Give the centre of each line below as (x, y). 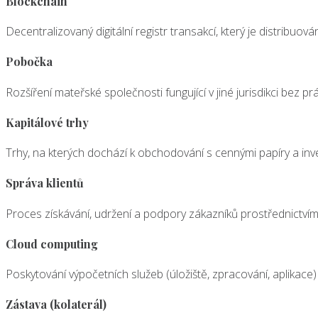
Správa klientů (45, 183)
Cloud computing (52, 243)
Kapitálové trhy (47, 122)
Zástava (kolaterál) (56, 305)
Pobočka (29, 62)
